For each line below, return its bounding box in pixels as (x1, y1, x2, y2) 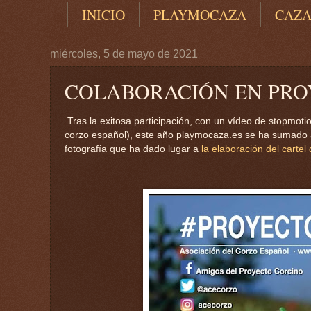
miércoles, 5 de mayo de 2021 (50, 48, 198, 60)
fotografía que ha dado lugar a (65, 143, 201, 154)
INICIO (82, 6, 125, 25)
